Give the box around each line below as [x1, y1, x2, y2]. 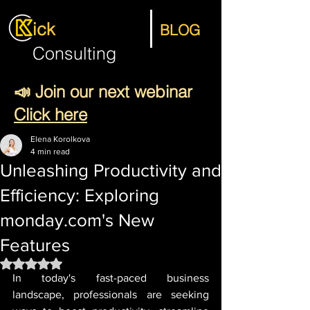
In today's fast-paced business [12, 272, 209, 284]
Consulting [33, 43, 116, 64]
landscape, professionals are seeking [12, 289, 209, 300]
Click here [14, 104, 87, 125]
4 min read [30, 147, 70, 156]
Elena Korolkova [30, 134, 90, 144]
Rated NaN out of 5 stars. [30, 256, 142, 268]
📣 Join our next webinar [14, 82, 192, 102]
